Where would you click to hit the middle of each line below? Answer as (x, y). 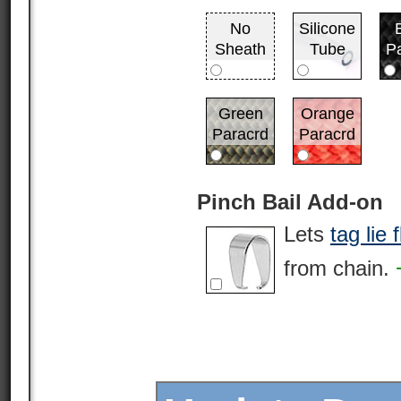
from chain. (340, 268)
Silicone (327, 29)
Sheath (240, 49)
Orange (327, 114)
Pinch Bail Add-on (290, 202)
